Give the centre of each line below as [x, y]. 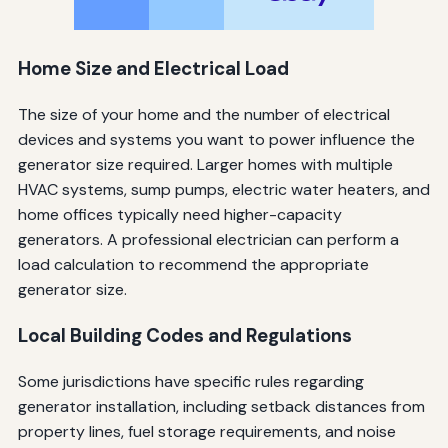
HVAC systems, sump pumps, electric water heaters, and [223, 190]
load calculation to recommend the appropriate [193, 265]
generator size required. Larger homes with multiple [205, 165]
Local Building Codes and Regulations [184, 335]
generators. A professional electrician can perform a [208, 240]
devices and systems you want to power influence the [216, 140]
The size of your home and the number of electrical [203, 115]
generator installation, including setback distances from [221, 406]
